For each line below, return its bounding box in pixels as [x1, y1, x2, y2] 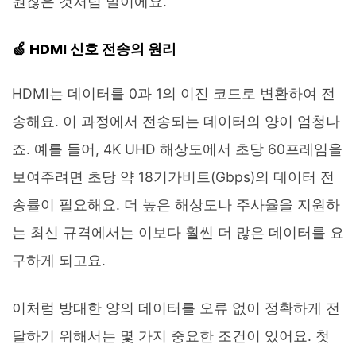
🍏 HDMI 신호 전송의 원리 [12, 38, 176, 59]
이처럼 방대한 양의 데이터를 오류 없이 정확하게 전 [12, 299, 340, 316]
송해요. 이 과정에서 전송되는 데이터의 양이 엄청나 [12, 112, 340, 130]
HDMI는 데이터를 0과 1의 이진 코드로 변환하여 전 [12, 84, 335, 102]
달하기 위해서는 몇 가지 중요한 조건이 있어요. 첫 [12, 327, 330, 344]
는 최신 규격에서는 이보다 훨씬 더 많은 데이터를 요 [12, 223, 344, 241]
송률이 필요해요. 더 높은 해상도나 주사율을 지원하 [12, 195, 340, 213]
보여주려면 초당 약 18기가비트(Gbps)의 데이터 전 [12, 168, 335, 185]
